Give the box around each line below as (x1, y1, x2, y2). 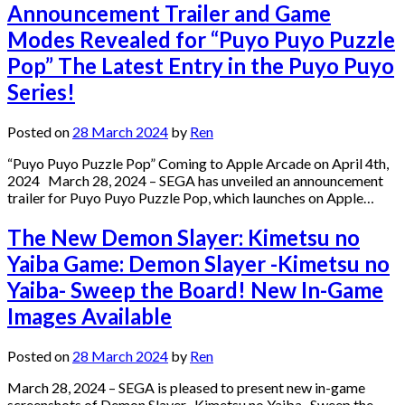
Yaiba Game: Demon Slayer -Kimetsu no (7, 250, 390, 277)
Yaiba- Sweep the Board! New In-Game (7, 276, 383, 303)
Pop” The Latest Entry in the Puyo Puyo (7, 52, 394, 79)
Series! (7, 78, 75, 105)
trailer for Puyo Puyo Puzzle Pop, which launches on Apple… (7, 188, 374, 206)
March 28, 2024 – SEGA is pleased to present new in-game (7, 378, 365, 396)
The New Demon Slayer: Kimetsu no (7, 223, 360, 250)
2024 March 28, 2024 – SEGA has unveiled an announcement (7, 171, 383, 189)
